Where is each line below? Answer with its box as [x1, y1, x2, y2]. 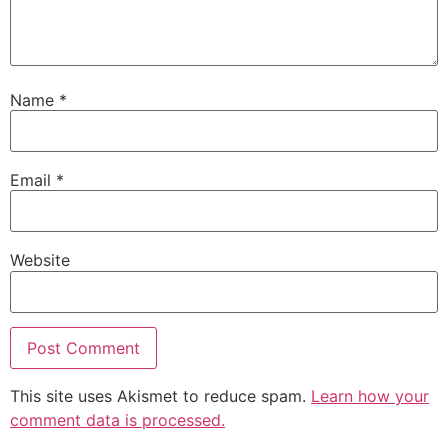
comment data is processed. [10, 409, 225, 430]
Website [10, 250, 70, 271]
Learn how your [311, 385, 429, 406]
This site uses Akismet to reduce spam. [10, 385, 311, 406]
